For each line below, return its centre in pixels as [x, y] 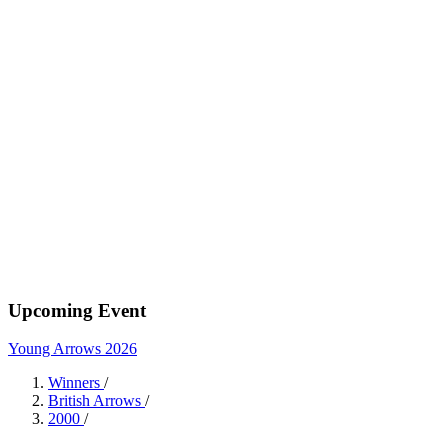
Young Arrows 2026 [72, 349]
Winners [76, 383]
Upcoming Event [77, 310]
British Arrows [96, 401]
